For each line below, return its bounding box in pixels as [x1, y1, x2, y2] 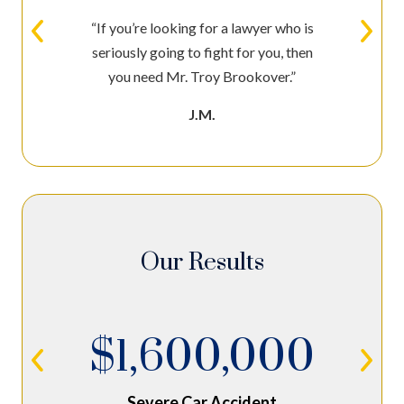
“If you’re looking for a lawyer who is [90, 18, 314, 36]
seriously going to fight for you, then [91, 42, 313, 60]
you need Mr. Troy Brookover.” [108, 67, 296, 85]
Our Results [140, 246, 264, 278]
